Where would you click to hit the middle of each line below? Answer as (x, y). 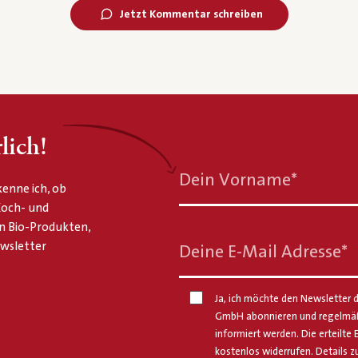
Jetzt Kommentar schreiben (191, 14)
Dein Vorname (235, 180)
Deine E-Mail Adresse (260, 252)
